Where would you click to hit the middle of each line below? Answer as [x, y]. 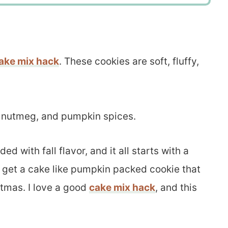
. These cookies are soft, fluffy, [129, 61]
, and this [176, 187]
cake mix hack [122, 187]
